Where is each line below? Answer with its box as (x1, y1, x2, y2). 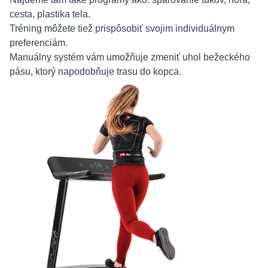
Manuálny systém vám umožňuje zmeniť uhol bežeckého (10, 52, 250, 62)
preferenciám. (10, 38, 68, 48)
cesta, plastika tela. (10, 9, 90, 19)
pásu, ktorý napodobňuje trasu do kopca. (10, 66, 181, 77)
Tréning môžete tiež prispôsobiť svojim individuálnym (10, 23, 234, 33)
